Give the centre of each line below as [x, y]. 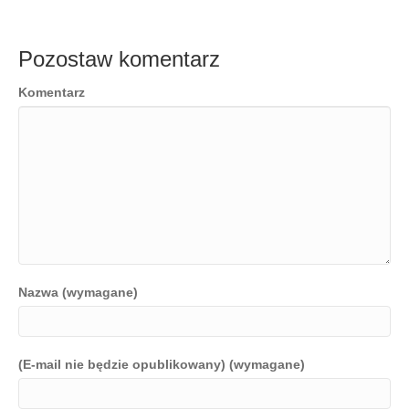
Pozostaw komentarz [119, 59]
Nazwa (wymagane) [78, 292]
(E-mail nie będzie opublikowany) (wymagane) [162, 364]
